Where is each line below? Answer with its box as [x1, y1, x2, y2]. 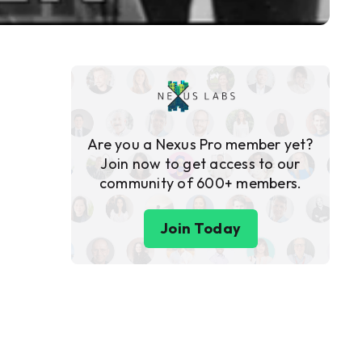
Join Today [159, 219, 242, 238]
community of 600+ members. [99, 174, 302, 193]
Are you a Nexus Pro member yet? [87, 135, 314, 154]
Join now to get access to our [100, 154, 301, 174]
